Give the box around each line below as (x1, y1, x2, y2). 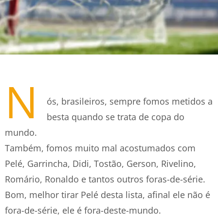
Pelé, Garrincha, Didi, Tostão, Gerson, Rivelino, (5, 158, 196, 169)
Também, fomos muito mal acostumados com (5, 142, 196, 154)
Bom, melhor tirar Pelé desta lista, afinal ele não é (5, 189, 210, 200)
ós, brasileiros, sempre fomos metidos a (47, 95, 213, 107)
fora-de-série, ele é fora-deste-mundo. (5, 204, 161, 216)
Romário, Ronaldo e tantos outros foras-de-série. (5, 173, 205, 185)
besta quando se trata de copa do (47, 111, 184, 123)
